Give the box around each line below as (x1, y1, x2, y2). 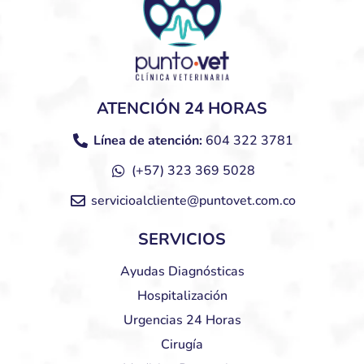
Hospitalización (136, 286, 227, 305)
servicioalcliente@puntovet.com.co (90, 191, 296, 210)
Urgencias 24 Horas (123, 310, 241, 329)
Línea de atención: (93, 131, 202, 149)
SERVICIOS (138, 227, 226, 250)
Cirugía (161, 335, 203, 353)
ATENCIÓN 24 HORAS (97, 97, 267, 119)
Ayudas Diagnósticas (119, 262, 245, 280)
